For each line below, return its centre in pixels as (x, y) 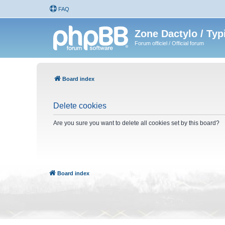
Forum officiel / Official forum (169, 43)
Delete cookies (80, 105)
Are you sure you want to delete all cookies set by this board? (136, 123)
